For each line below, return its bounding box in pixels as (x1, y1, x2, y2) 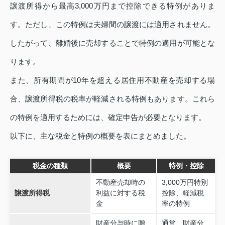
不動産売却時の (95, 178, 145, 186)
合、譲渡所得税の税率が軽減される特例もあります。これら (10, 94, 215, 103)
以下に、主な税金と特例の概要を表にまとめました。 (10, 131, 191, 140)
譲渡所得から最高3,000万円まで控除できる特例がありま (10, 1, 215, 10)
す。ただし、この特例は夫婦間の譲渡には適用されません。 (10, 20, 215, 29)
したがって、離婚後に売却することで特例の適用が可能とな (10, 38, 215, 47)
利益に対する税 (95, 188, 145, 197)
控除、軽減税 (161, 188, 204, 197)
